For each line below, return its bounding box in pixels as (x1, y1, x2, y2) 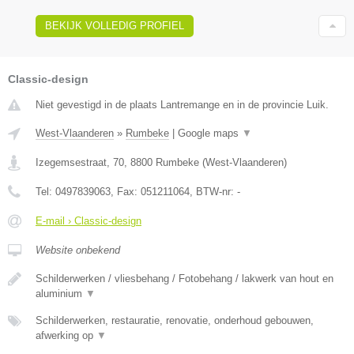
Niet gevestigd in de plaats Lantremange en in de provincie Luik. (36, 99, 329, 111)
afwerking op (36, 330, 96, 342)
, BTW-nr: (190, 186, 237, 198)
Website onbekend (36, 244, 120, 257)
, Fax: (111, 186, 141, 198)
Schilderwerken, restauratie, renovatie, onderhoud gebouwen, (36, 314, 314, 327)
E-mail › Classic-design (36, 215, 141, 228)
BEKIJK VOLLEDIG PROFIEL (45, 20, 184, 32)
